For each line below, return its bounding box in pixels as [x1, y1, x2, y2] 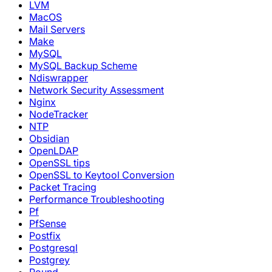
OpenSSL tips [29, 157, 90, 169]
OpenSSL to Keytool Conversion [29, 169, 174, 181]
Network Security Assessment [29, 84, 164, 96]
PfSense [29, 217, 66, 229]
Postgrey [29, 254, 70, 266]
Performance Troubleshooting [29, 193, 165, 205]
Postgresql [29, 242, 78, 254]
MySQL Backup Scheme [29, 59, 137, 72]
